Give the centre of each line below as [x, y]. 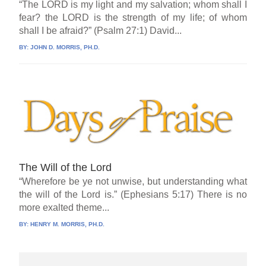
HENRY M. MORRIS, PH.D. [68, 224]
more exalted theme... [64, 207]
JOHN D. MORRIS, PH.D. [65, 47]
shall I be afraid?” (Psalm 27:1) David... [101, 31]
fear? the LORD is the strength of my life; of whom [133, 18]
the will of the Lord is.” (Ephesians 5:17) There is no [133, 194]
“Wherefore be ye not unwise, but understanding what [133, 181]
